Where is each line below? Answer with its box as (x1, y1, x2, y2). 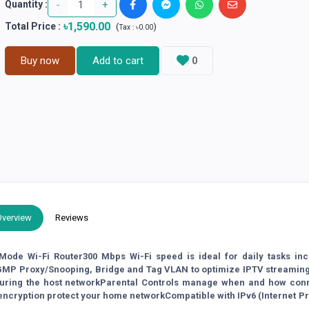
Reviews (55, 212, 89, 223)
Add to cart (92, 54, 143, 67)
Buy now (20, 54, 59, 67)
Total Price (4, 21, 56, 32)
